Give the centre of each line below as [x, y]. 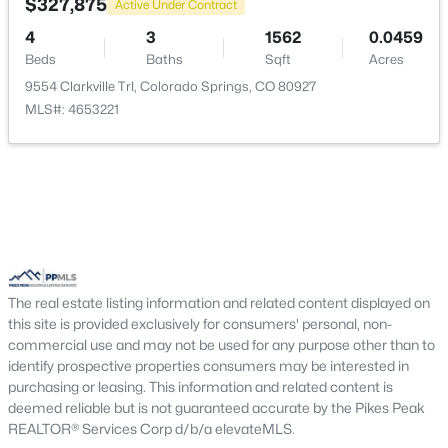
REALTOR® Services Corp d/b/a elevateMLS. [151, 428]
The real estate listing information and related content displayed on [219, 302]
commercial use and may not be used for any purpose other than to [221, 344]
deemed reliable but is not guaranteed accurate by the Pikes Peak [216, 407]
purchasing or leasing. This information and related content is [200, 386]
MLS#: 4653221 [72, 109]
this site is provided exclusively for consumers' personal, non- [200, 323]
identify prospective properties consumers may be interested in [208, 365]
